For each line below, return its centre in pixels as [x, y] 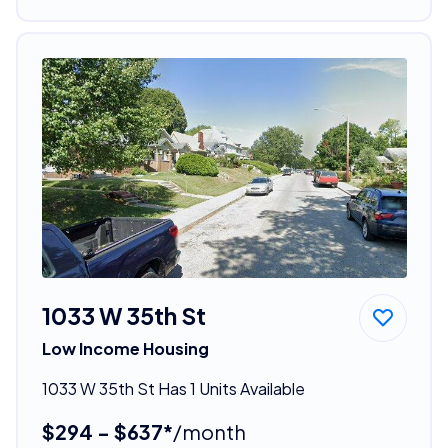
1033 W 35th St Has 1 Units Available [173, 388]
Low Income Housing [125, 348]
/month [209, 431]
